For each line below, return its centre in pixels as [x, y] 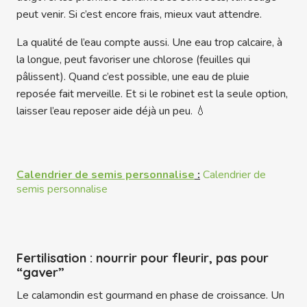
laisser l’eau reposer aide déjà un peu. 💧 [111, 111]
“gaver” [40, 273]
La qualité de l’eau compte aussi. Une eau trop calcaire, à [149, 43]
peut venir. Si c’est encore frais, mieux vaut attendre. [139, 15]
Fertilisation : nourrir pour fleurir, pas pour [143, 258]
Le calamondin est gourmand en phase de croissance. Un [150, 296]
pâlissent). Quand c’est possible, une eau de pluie [133, 77]
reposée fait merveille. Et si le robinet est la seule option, [152, 94]
